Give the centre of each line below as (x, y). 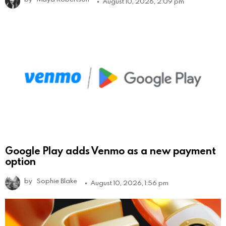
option (20, 161)
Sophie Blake (57, 181)
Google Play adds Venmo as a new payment (110, 151)
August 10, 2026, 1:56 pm (130, 183)
